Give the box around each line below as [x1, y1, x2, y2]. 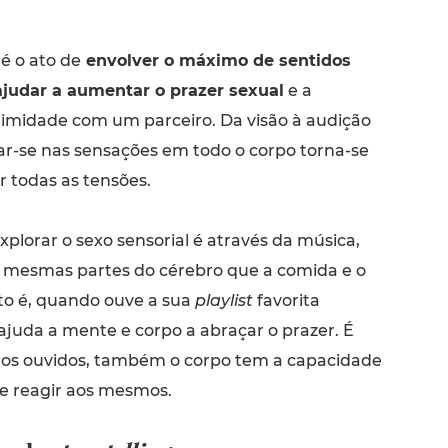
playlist [190, 290, 253, 310]
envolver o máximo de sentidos [80, 50, 351, 70]
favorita [252, 290, 320, 310]
